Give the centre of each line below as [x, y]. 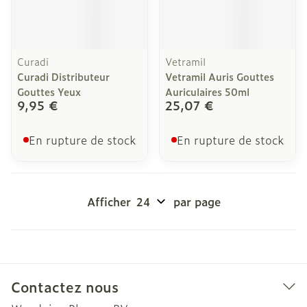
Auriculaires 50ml [207, 91]
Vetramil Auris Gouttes [220, 76]
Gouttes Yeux [49, 91]
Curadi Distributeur [63, 76]
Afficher [109, 201]
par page [197, 201]
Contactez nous [65, 286]
